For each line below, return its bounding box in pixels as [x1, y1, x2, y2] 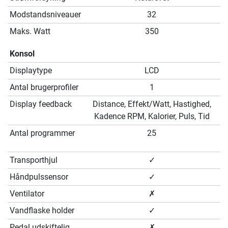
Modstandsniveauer [10, 10, 81, 20]
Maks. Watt [10, 26, 50, 37]
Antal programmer [10, 128, 75, 138]
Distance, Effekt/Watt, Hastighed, [92, 99, 211, 109]
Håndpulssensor [10, 172, 68, 182]
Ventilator [10, 189, 44, 199]
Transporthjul [10, 155, 58, 165]
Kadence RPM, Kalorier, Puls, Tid [94, 111, 210, 122]
